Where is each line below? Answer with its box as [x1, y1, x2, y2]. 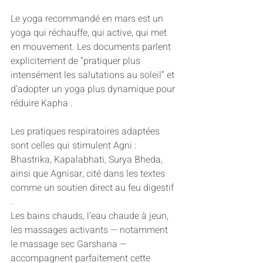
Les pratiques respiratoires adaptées [11, 124, 162, 139]
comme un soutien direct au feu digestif [11, 181, 176, 195]
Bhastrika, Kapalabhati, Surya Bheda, [11, 153, 165, 167]
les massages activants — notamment [11, 223, 170, 238]
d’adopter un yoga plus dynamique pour [11, 82, 177, 97]
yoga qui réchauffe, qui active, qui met [11, 26, 169, 41]
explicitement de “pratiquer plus [11, 54, 143, 69]
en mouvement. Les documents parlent [11, 40, 173, 55]
